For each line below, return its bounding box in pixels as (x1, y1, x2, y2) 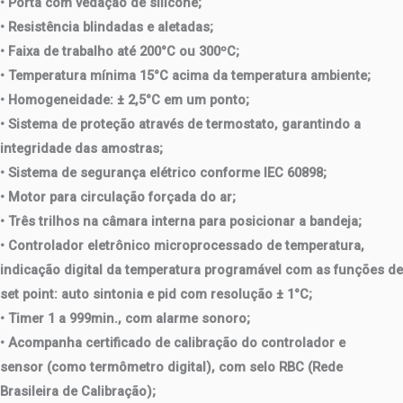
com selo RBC (219, 358, 304, 375)
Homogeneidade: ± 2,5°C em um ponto (8, 91, 246, 108)
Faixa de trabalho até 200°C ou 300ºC (8, 42, 236, 59)
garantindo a (282, 115, 361, 132)
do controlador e (237, 334, 345, 351)
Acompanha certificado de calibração (8, 334, 237, 351)
